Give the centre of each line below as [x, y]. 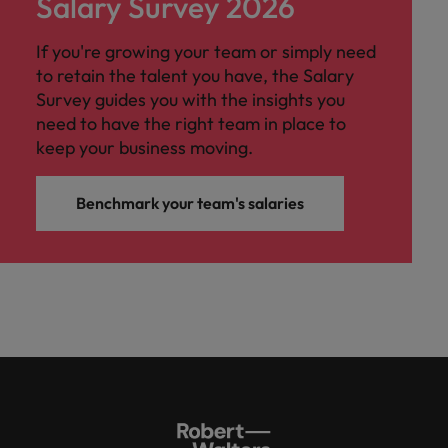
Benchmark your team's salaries [190, 203]
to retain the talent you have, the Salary [195, 76]
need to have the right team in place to [191, 124]
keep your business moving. [144, 148]
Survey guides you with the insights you [190, 100]
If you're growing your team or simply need [206, 52]
